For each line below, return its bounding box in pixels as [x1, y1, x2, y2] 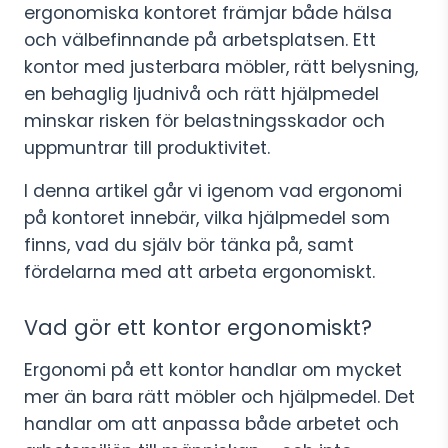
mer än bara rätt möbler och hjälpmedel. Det [24, 385, 415, 409]
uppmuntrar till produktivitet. [24, 136, 275, 160]
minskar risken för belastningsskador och [24, 109, 385, 133]
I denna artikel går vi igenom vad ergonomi [24, 179, 402, 203]
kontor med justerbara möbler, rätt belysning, [24, 55, 418, 79]
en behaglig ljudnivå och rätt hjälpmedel [24, 82, 379, 106]
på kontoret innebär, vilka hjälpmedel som [24, 206, 390, 230]
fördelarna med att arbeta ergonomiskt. [24, 260, 375, 284]
